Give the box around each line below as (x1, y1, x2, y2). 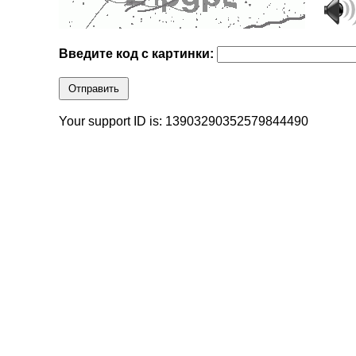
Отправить (68, 83, 120, 95)
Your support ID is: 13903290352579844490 (59, 114, 309, 129)
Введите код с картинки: (59, 47, 218, 61)
